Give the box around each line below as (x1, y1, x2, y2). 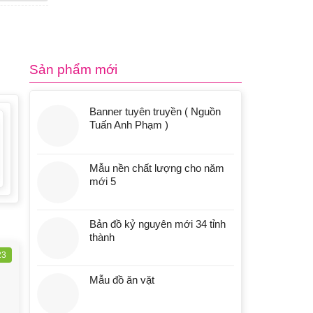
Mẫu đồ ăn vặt (89, 274, 154, 286)
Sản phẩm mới (29, 62, 117, 78)
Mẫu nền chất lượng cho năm (89, 162, 224, 175)
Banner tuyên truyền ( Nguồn (89, 105, 221, 118)
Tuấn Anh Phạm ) (89, 119, 168, 131)
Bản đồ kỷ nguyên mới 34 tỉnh (89, 218, 226, 231)
